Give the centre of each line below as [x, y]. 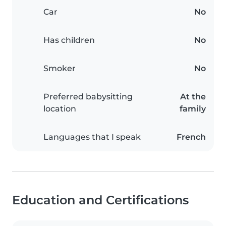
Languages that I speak [92, 137]
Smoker [60, 69]
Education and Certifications [100, 200]
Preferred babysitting [88, 97]
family [193, 109]
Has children [69, 40]
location [60, 109]
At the [193, 97]
